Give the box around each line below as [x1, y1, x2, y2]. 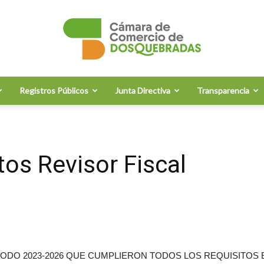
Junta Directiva [114, 85, 170, 95]
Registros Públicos [19, 85, 88, 95]
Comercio [131, 250, 172, 261]
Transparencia [196, 85, 249, 95]
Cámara [131, 97, 165, 108]
